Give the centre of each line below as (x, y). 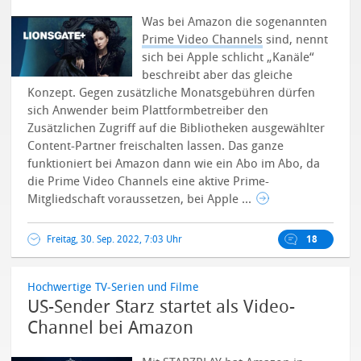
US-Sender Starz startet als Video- (162, 307)
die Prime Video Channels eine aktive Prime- (149, 181)
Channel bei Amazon (111, 328)
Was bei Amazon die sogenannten (235, 22)
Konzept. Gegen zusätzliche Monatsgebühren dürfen (172, 93)
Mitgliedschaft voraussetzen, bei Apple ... (141, 199)
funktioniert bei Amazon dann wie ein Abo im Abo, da (174, 164)
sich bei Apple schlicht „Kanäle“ (228, 57)
